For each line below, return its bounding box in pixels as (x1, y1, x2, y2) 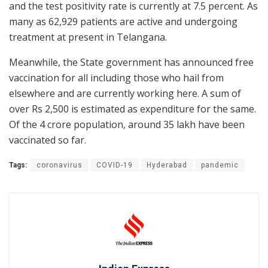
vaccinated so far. (9, 133, 86, 147)
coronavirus (36, 161, 83, 170)
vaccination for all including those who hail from (9, 71, 224, 85)
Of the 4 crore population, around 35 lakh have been (9, 118, 245, 132)
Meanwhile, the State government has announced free (9, 56, 254, 69)
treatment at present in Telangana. (9, 31, 167, 44)
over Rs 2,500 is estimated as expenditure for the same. (9, 102, 256, 116)
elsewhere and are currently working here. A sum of (9, 87, 241, 100)
